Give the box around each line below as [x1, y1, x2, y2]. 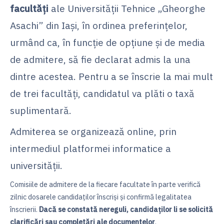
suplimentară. [10, 103, 71, 116]
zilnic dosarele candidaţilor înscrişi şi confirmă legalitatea [10, 191, 191, 201]
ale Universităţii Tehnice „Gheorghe [48, 1, 205, 14]
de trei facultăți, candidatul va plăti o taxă [10, 86, 194, 99]
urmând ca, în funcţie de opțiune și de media [10, 35, 205, 48]
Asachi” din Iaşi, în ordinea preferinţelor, [10, 18, 187, 31]
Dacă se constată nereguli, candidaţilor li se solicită [39, 204, 213, 214]
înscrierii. [10, 204, 39, 214]
